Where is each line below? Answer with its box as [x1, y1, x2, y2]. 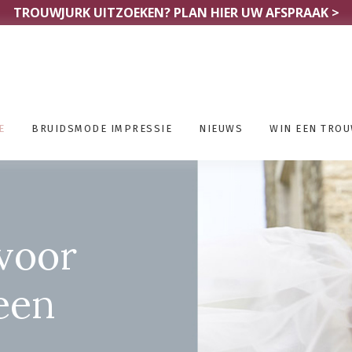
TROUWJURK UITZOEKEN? [13, 4, 174, 21]
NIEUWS [199, 122, 243, 134]
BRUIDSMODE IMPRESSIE [31, 122, 172, 134]
